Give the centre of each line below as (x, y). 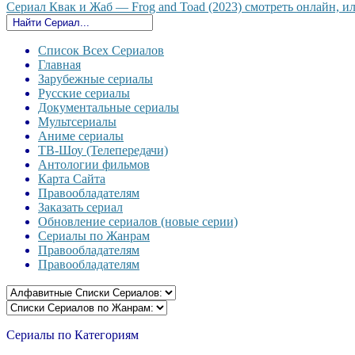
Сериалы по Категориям (73, 335)
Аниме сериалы (81, 136)
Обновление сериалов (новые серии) (138, 221)
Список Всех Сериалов (101, 50)
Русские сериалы (84, 93)
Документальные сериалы (109, 107)
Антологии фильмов (94, 164)
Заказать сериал (80, 207)
